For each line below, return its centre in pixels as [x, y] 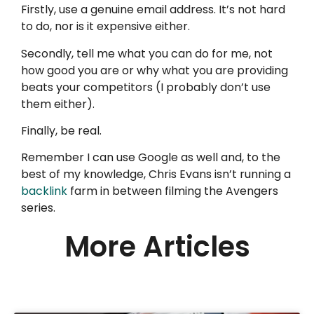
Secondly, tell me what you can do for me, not [147, 53]
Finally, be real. [61, 130]
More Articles [157, 247]
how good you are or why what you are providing [155, 70]
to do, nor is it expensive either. [105, 27]
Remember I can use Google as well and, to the [151, 158]
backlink [44, 191]
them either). [58, 104]
